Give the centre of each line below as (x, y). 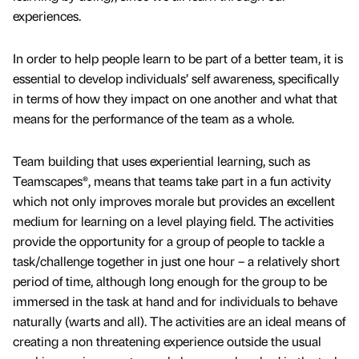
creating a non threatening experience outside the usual (167, 341)
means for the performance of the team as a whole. (153, 118)
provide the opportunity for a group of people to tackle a (169, 240)
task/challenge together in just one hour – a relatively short (176, 260)
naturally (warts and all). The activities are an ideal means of (179, 321)
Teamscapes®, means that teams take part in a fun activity (172, 180)
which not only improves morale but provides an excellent (174, 200)
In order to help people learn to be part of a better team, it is (178, 58)
